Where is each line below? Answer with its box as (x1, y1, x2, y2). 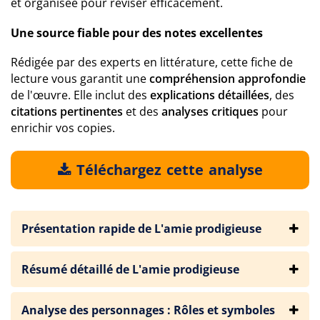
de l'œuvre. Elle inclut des (11, 87, 150, 103)
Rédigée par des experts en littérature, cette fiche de (11, 54, 293, 70)
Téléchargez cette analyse (72, 160, 263, 179)
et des (123, 104, 161, 119)
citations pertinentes (11, 104, 123, 119)
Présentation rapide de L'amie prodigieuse (21, 221, 261, 236)
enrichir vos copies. (11, 120, 115, 136)
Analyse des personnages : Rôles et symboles (21, 302, 275, 318)
